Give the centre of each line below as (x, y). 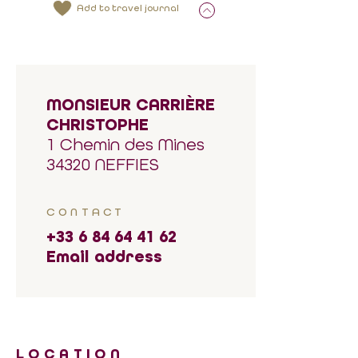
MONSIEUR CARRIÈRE (131, 105)
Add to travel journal (128, 8)
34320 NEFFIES (103, 165)
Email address (104, 257)
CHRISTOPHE (97, 125)
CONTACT (86, 212)
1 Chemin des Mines (125, 145)
